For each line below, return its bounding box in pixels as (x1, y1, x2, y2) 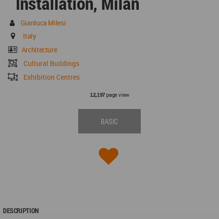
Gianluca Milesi (20, 18, 66, 28)
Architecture (21, 45, 57, 55)
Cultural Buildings (23, 59, 80, 68)
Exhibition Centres (23, 72, 80, 82)
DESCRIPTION (3, 206, 39, 216)
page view (105, 91, 129, 99)
